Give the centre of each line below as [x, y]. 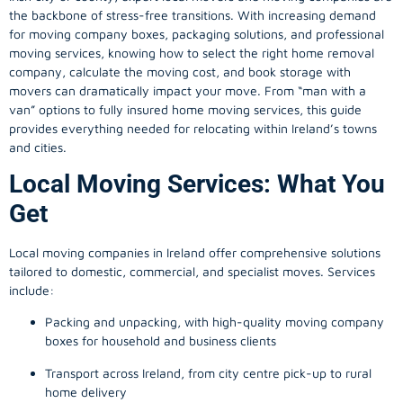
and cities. [38, 147]
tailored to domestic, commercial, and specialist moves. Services [192, 272]
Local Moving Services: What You [197, 184]
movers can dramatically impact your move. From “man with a [188, 90]
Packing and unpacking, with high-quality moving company [215, 322]
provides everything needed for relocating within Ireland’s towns [193, 128]
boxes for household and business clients [161, 341]
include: [31, 291]
